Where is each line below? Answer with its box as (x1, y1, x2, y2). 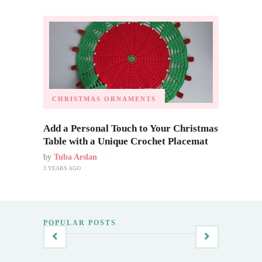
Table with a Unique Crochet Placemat (43, 136, 211, 147)
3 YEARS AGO (43, 165, 81, 172)
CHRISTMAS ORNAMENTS (52, 95, 156, 103)
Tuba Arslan (54, 153, 97, 162)
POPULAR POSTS (43, 219, 116, 227)
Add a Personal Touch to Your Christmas (43, 123, 218, 135)
